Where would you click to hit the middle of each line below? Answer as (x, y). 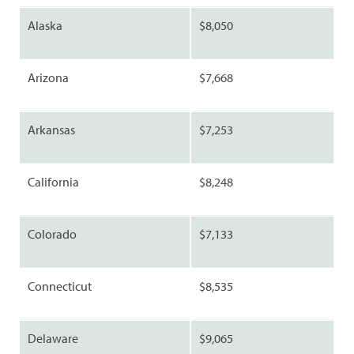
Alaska (45, 26)
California (53, 182)
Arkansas (51, 130)
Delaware (53, 339)
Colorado (52, 234)
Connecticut (60, 286)
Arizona (48, 78)
